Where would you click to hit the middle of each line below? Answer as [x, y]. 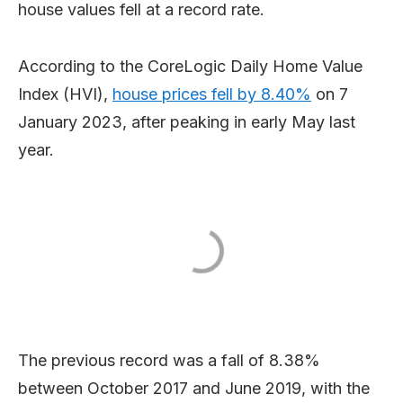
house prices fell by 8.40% [212, 94]
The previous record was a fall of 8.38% [169, 360]
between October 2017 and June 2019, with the [194, 388]
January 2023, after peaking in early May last [187, 122]
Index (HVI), [65, 94]
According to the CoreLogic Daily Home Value [190, 66]
